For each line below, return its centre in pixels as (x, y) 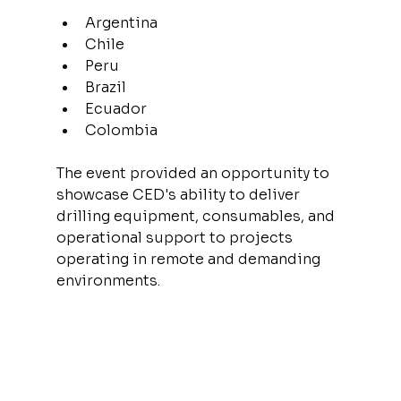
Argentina (121, 22)
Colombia (121, 130)
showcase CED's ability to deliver (179, 194)
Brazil (105, 87)
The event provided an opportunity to (194, 173)
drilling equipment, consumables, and (197, 216)
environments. (108, 280)
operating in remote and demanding (190, 259)
